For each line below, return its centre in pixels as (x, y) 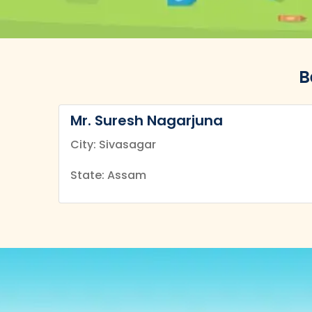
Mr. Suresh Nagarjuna (147, 120)
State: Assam (108, 175)
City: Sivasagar (113, 145)
